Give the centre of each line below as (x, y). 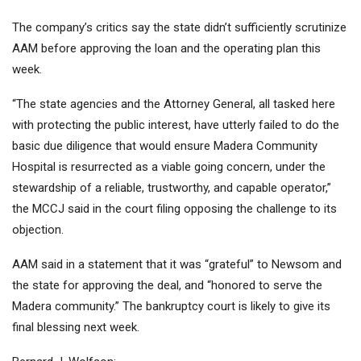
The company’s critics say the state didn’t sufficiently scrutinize (179, 28)
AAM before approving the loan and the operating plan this (166, 49)
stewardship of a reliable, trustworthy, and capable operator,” (172, 188)
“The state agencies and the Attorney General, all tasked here (174, 104)
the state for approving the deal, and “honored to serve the (167, 286)
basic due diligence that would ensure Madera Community (165, 146)
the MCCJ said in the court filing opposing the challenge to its (174, 209)
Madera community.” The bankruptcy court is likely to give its (171, 307)
